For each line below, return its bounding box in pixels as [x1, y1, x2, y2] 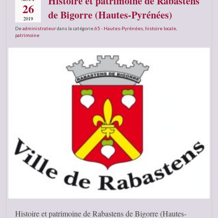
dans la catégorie [56, 25, 94, 32]
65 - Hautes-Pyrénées [94, 25, 143, 32]
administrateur [22, 25, 56, 32]
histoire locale [145, 25, 176, 32]
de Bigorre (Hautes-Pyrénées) [48, 8, 172, 22]
